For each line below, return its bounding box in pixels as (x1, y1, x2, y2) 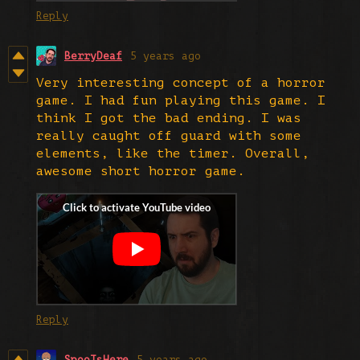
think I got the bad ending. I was (36, 110, 301, 125)
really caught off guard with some (36, 128, 301, 143)
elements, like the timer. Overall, (36, 145, 309, 161)
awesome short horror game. (36, 163, 245, 178)
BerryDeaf (64, 49, 122, 62)
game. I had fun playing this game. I (36, 92, 325, 108)
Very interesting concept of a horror (36, 75, 325, 90)
